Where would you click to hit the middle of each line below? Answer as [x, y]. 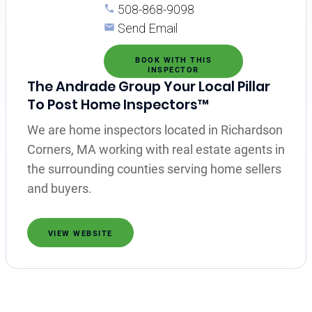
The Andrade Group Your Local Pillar [148, 86]
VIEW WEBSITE [80, 233]
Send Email [147, 28]
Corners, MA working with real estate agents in [156, 149]
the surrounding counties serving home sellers [154, 169]
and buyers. [59, 188]
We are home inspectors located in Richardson [155, 130]
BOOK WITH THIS [173, 60]
